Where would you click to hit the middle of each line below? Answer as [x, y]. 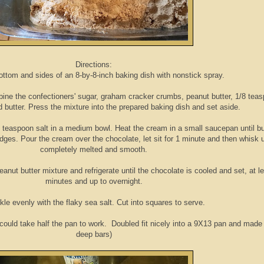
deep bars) [94, 235]
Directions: [94, 65]
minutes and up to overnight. [94, 181]
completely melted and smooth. [94, 150]
